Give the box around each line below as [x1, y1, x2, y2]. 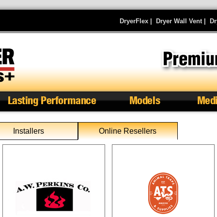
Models [129, 94, 160, 107]
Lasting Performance [7, 94, 96, 107]
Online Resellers [99, 127, 157, 135]
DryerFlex [120, 17, 148, 25]
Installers [13, 127, 44, 135]
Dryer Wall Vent [156, 17, 202, 25]
